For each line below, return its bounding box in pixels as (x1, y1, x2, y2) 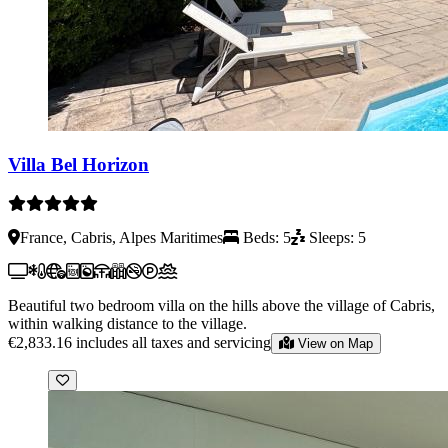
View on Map (298, 335, 373, 351)
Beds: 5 (239, 228, 291, 246)
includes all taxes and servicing (76, 333, 271, 351)
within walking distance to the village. (8, 314, 247, 332)
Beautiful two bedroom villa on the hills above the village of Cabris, (8, 296, 435, 314)
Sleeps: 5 (305, 228, 366, 246)
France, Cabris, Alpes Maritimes (20, 228, 223, 246)
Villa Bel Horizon (8, 153, 149, 175)
